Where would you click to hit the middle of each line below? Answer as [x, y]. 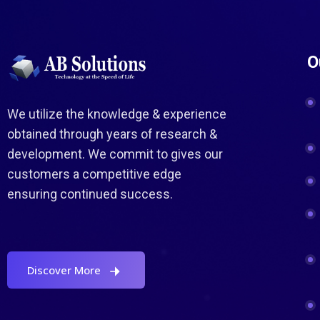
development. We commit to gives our [115, 154]
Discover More [64, 270]
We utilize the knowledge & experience [117, 114]
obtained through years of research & [112, 134]
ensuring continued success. [90, 194]
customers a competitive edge [94, 174]
